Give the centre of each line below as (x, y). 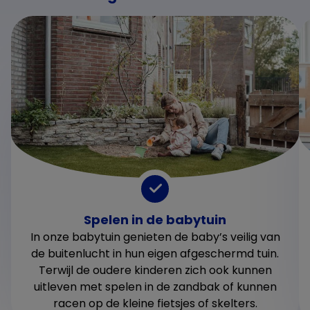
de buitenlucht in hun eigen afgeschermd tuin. (155, 253)
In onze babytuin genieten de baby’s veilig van (155, 237)
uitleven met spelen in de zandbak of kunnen (155, 286)
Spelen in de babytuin (155, 219)
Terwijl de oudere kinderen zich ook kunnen (155, 270)
